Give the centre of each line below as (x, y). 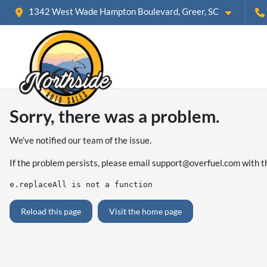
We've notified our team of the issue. (80, 140)
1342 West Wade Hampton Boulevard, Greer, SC (124, 11)
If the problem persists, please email (81, 163)
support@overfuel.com (196, 163)
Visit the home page (145, 212)
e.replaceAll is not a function (81, 185)
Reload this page (51, 212)
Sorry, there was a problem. (115, 116)
